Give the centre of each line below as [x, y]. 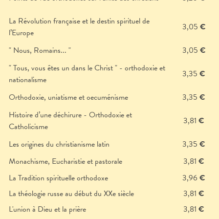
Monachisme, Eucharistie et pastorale [66, 162]
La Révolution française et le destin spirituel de [79, 21]
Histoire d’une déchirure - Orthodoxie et [70, 115]
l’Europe [21, 33]
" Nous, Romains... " [40, 51]
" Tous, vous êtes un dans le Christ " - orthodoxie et [87, 68]
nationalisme [28, 80]
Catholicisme [28, 127]
